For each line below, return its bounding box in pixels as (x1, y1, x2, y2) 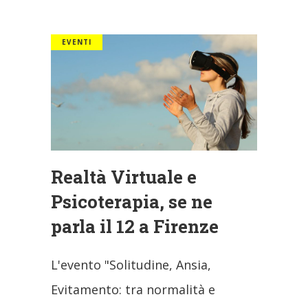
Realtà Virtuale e (51, 164, 197, 188)
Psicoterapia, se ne (51, 189, 212, 213)
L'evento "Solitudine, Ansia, (51, 256, 211, 273)
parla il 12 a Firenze (51, 214, 219, 238)
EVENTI (62, 37, 91, 47)
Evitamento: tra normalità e (51, 280, 215, 298)
